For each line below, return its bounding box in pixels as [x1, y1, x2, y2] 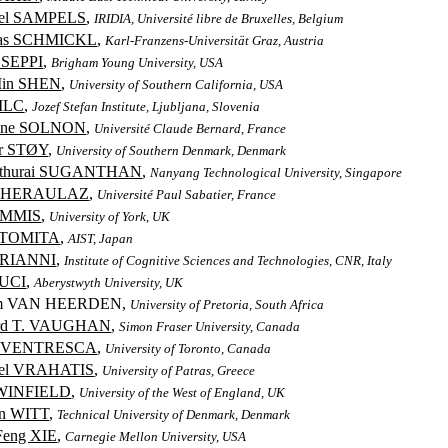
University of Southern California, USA [69, 77, 284, 92]
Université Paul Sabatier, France [97, 187, 277, 202]
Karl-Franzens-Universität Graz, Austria [105, 33, 325, 48]
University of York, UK [49, 209, 171, 224]
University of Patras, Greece [102, 363, 256, 378]
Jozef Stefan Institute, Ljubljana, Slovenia [32, 99, 261, 114]
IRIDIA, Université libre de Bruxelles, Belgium [94, 11, 344, 26]
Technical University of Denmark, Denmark [57, 407, 291, 422]
